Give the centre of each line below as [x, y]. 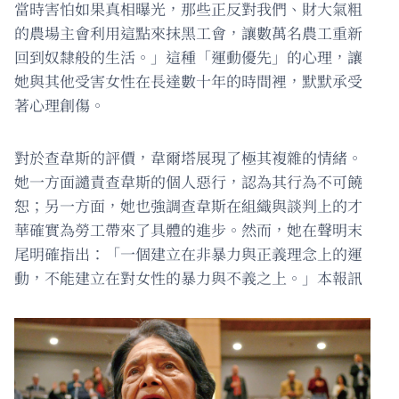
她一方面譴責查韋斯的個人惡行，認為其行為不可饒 [188, 182]
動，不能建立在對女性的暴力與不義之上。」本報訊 [188, 278]
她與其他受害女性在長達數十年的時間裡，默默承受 [188, 81]
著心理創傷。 [60, 105]
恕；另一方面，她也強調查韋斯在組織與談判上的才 [188, 206]
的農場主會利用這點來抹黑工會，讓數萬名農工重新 [188, 33]
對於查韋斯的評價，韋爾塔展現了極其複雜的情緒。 [188, 158]
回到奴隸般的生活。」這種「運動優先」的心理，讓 [188, 57]
